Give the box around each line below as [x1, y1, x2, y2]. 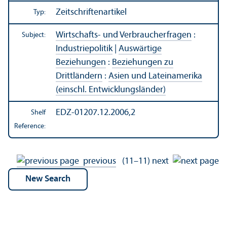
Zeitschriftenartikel [56, 8, 127, 18]
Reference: [14, 123, 46, 131]
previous [79, 157, 116, 167]
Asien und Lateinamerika [108, 71, 202, 82]
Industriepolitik [56, 44, 112, 54]
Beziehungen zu [112, 58, 173, 68]
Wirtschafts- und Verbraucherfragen [56, 30, 192, 41]
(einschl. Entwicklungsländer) [56, 85, 166, 95]
